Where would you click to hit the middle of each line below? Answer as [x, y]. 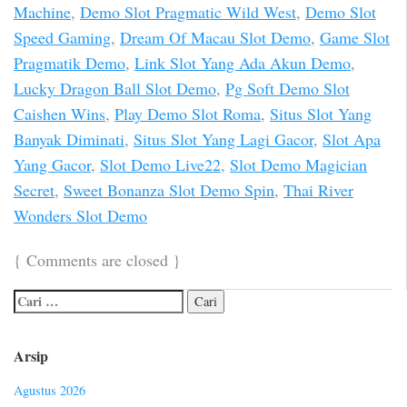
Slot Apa [352, 139]
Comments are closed [97, 260]
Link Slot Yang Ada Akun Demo [243, 63]
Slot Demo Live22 [160, 165]
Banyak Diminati [69, 139]
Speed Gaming [62, 38]
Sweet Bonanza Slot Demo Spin [169, 190]
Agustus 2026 [50, 390]
